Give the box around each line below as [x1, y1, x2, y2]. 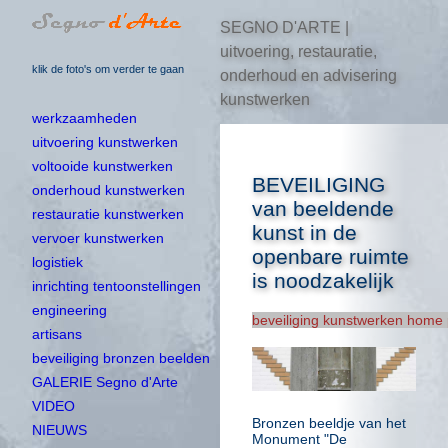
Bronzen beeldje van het [252, 414, 406, 431]
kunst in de [252, 220, 357, 244]
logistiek [32, 254, 83, 271]
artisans [32, 326, 82, 343]
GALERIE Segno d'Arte [32, 374, 178, 391]
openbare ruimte [252, 244, 409, 268]
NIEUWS [32, 422, 87, 439]
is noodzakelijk [252, 268, 394, 292]
